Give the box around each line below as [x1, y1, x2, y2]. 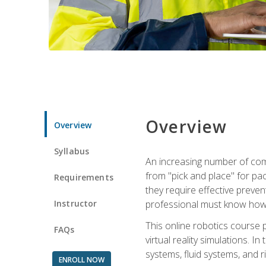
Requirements [54, 171, 113, 183]
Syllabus [54, 145, 90, 157]
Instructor [54, 197, 97, 209]
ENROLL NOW [58, 254, 104, 265]
